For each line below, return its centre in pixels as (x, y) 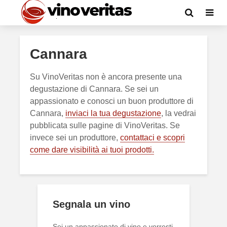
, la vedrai (179, 113)
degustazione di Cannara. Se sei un (94, 89)
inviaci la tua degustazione (113, 113)
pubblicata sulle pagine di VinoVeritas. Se (105, 125)
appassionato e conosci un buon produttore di (112, 101)
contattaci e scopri (153, 138)
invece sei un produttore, (75, 138)
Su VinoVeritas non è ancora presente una (106, 77)
